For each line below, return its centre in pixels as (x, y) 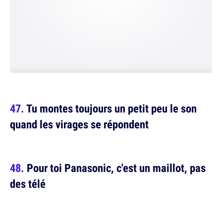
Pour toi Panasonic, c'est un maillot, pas (116, 168)
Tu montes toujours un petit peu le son (111, 109)
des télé (28, 184)
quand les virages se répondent (79, 124)
